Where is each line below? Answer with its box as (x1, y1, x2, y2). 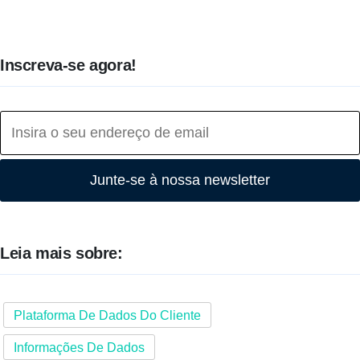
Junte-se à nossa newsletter (90, 171, 270, 188)
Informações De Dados (14, 339, 145, 354)
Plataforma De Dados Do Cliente (14, 307, 201, 322)
